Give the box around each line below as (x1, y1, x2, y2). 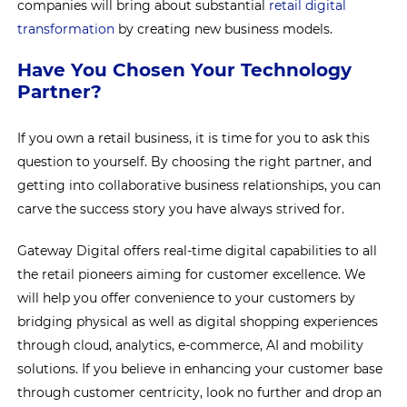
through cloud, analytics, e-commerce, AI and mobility (17, 337, 364, 353)
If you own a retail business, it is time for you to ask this (17, 130, 371, 146)
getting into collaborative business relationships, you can (17, 177, 382, 194)
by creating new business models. (114, 21, 333, 37)
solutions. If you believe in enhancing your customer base (17, 361, 383, 377)
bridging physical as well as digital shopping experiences (17, 313, 379, 330)
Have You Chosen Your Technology (17, 59, 352, 81)
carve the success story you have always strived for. (17, 201, 345, 217)
